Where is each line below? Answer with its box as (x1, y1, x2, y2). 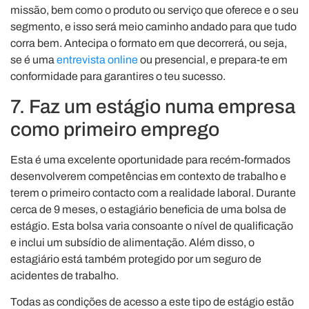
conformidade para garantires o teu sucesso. (10, 70, 226, 83)
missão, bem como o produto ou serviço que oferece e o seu (10, 4, 299, 17)
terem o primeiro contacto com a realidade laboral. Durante (10, 186, 296, 199)
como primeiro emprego (10, 118, 219, 140)
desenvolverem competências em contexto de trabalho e (10, 170, 286, 182)
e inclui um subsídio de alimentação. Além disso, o (10, 236, 255, 248)
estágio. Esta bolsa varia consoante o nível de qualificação (10, 219, 293, 232)
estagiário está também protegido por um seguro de (10, 252, 261, 265)
